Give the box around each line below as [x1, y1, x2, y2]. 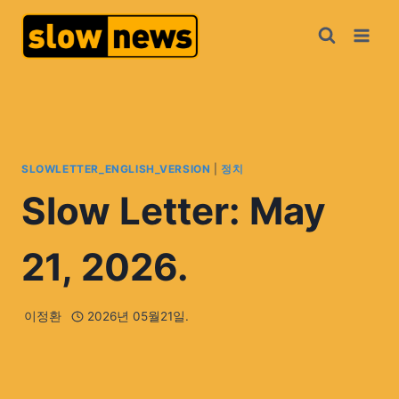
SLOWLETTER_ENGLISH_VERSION [21, 161, 211, 175]
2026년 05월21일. [86, 309, 189, 324]
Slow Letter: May [21, 187, 326, 233]
